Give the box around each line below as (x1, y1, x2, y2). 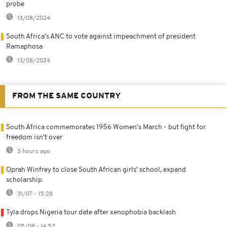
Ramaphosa (6, 43, 43, 51)
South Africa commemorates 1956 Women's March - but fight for (6, 124, 206, 132)
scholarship (6, 176, 42, 184)
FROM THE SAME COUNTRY (12, 92, 121, 101)
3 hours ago (16, 148, 50, 155)
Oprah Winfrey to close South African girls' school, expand (6, 166, 186, 174)
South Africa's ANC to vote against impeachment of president (6, 33, 196, 41)
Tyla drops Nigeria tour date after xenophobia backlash (6, 209, 176, 217)
